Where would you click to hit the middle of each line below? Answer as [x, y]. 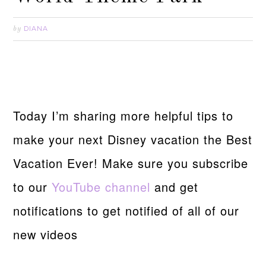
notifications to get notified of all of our [126, 210]
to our [33, 187]
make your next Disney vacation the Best [133, 139]
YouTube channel [101, 187]
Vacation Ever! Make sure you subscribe [131, 163]
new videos [46, 234]
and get [175, 187]
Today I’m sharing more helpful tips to [123, 115]
